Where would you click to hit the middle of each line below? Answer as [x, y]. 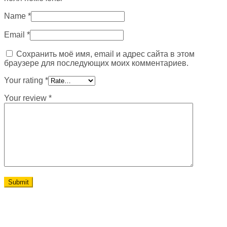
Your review [26, 98]
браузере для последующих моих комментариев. [96, 63]
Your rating [25, 80]
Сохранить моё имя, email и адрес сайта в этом [105, 54]
